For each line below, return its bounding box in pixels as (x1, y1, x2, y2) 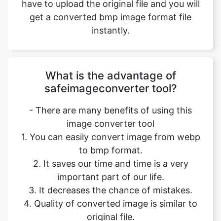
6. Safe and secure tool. (61, 209, 160, 220)
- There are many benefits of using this (29, 62, 192, 73)
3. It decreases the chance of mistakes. (29, 142, 192, 153)
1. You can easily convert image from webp (21, 89, 200, 100)
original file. (86, 169, 135, 180)
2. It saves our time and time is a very (33, 115, 188, 126)
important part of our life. (57, 129, 164, 140)
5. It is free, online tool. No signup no (34, 182, 187, 193)
